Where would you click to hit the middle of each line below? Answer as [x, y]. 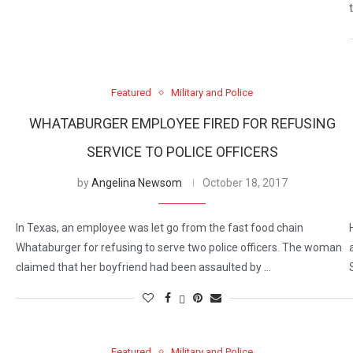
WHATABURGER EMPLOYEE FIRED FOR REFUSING [182, 124]
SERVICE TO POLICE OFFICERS [182, 152]
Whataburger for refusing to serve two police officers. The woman [179, 248]
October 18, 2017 [245, 183]
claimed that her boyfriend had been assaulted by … [143, 268]
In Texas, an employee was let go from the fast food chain [160, 228]
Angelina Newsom [136, 183]
